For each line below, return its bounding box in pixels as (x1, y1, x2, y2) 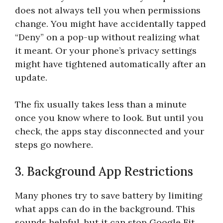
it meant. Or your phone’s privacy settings (15, 44, 197, 56)
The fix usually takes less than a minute (15, 98, 187, 110)
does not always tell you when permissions (15, 4, 201, 16)
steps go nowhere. (15, 138, 93, 150)
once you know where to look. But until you (15, 111, 204, 123)
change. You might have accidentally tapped (15, 17, 206, 29)
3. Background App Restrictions (15, 163, 193, 179)
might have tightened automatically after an (15, 58, 206, 70)
